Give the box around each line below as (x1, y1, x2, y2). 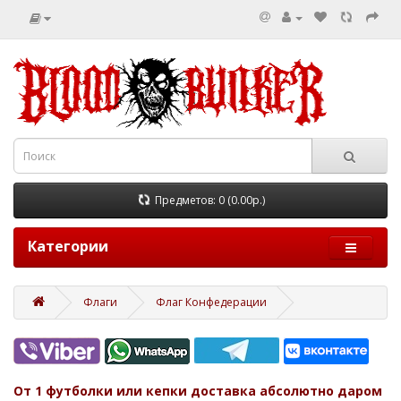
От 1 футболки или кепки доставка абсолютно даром (13, 382, 382, 399)
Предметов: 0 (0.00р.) (155, 192, 265, 208)
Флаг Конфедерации (156, 294, 267, 310)
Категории (28, 236, 108, 256)
